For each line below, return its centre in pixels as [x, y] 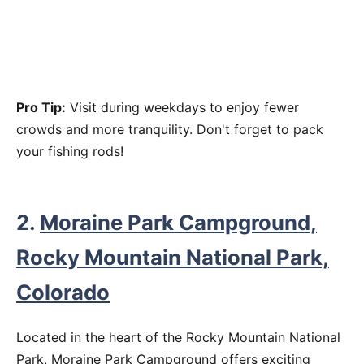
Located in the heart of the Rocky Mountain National [178, 337]
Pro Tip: [41, 108]
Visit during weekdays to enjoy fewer [182, 108]
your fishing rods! [70, 152]
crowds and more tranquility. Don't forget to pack [170, 130]
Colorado [63, 292]
